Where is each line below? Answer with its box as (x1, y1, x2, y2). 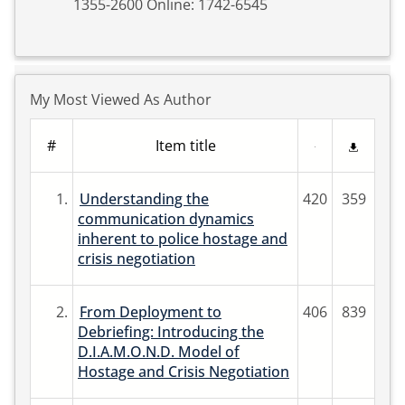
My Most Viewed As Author (30, 89, 212, 109)
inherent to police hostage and (78, 229, 287, 249)
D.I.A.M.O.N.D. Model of (78, 342, 240, 362)
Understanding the (80, 189, 209, 209)
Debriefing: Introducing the (78, 322, 264, 342)
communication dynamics (78, 209, 254, 229)
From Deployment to (80, 302, 221, 322)
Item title (155, 136, 216, 155)
